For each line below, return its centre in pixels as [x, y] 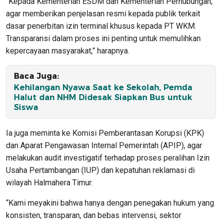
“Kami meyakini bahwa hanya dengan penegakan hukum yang [110, 203]
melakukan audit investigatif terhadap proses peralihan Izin [108, 158]
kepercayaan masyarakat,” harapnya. [68, 51]
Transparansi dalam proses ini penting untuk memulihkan [103, 38]
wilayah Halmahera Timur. [49, 182]
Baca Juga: [36, 76]
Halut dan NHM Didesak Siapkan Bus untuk [103, 97]
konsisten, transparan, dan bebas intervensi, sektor [94, 215]
